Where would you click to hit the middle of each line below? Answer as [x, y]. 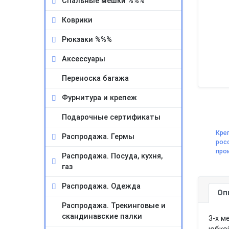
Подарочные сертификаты [111, 117]
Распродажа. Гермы [98, 137]
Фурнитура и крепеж [99, 98]
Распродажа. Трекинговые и [114, 206]
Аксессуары [84, 59]
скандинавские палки [102, 216]
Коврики [77, 20]
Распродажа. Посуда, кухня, [112, 156]
